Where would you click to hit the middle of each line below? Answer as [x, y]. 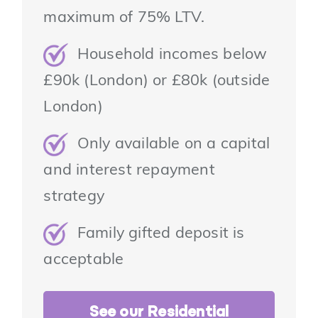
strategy [74, 197]
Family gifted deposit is [157, 234]
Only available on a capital [169, 145]
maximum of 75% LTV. [124, 18]
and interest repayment [129, 171]
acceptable [84, 261]
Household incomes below [168, 55]
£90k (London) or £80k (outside [157, 82]
